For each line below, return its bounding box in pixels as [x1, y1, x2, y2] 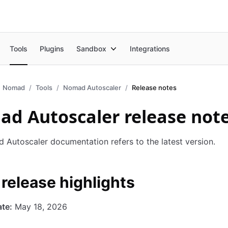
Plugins [40, 44, 65, 53]
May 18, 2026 [12, 202, 67, 212]
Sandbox [76, 44, 107, 53]
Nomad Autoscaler [63, 83, 121, 92]
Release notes [132, 83, 177, 92]
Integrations [130, 44, 170, 53]
